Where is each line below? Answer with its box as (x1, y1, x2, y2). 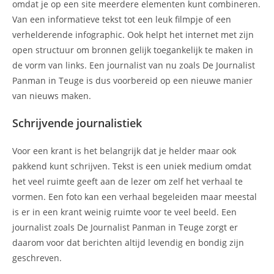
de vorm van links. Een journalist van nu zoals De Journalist (12, 59, 255, 71)
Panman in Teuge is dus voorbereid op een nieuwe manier (12, 74, 253, 86)
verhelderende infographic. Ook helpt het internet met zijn (12, 28, 254, 40)
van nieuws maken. (12, 89, 91, 102)
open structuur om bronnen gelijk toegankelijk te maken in (12, 43, 253, 56)
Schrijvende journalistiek (12, 115, 142, 130)
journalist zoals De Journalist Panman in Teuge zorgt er (12, 221, 238, 233)
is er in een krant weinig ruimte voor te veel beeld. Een (12, 206, 237, 218)
